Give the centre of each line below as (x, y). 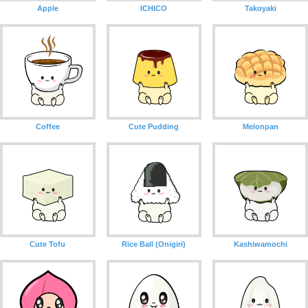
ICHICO (154, 9)
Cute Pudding (154, 126)
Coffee (47, 126)
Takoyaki (260, 9)
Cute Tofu (48, 244)
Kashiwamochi (260, 244)
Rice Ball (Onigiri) (154, 244)
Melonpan (260, 126)
